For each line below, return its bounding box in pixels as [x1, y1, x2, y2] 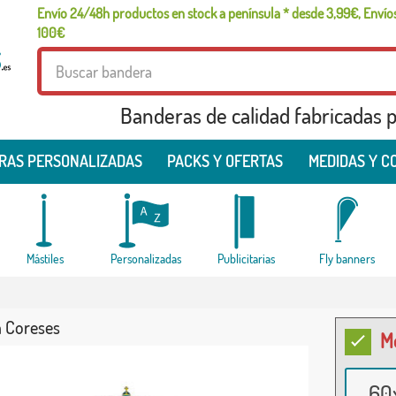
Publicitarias [217, 251, 275, 266]
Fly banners [319, 251, 375, 266]
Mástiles [26, 251, 64, 266]
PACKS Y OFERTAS [167, 151, 284, 171]
